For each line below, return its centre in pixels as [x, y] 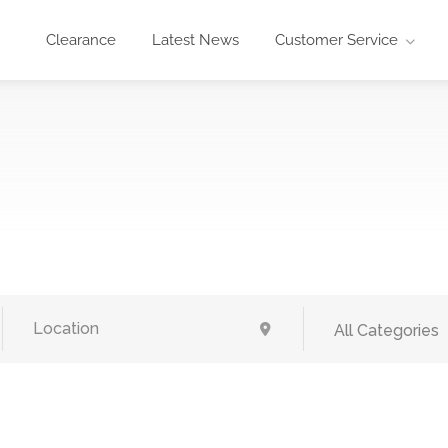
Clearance [81, 40]
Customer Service [336, 40]
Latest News [195, 40]
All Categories [386, 330]
